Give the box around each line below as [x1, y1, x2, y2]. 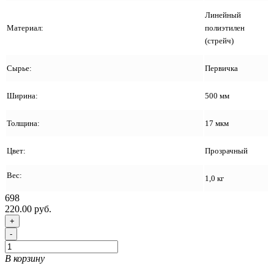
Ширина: [7, 91, 40, 101]
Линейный [205, 10, 241, 20]
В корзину [5, 253, 45, 264]
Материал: [7, 23, 45, 33]
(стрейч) [205, 36, 234, 46]
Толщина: [7, 119, 40, 128]
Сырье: [7, 64, 32, 73]
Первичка [205, 64, 238, 73]
